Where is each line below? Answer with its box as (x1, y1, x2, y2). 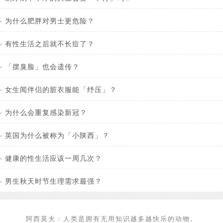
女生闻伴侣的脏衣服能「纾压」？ (5, 83, 117, 94)
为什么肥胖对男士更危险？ (5, 14, 95, 25)
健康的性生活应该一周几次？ (5, 152, 102, 163)
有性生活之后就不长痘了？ (5, 37, 95, 48)
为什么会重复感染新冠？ (5, 106, 87, 117)
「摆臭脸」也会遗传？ (5, 60, 80, 71)
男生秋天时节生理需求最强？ (5, 175, 102, 186)
